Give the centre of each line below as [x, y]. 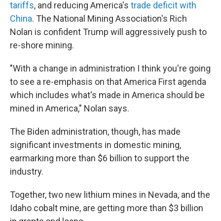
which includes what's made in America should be [107, 95]
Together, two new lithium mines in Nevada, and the [110, 195]
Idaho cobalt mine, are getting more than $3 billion [107, 208]
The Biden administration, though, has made [95, 131]
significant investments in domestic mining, [95, 145]
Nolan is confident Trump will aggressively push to [108, 32]
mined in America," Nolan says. [70, 108]
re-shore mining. [42, 45]
